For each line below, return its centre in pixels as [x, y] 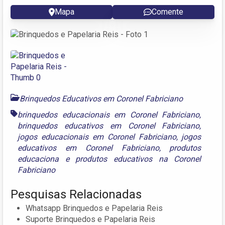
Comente [167, 12]
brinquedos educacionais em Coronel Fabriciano [109, 115]
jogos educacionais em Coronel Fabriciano [97, 137]
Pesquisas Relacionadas [76, 194]
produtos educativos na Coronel [138, 159]
